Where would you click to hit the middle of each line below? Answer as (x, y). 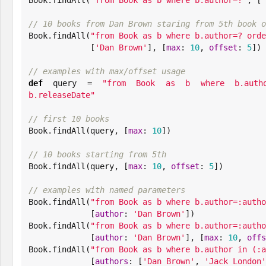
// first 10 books (69, 118)
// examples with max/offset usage (107, 71)
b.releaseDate (59, 95)
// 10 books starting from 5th (97, 154)
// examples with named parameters (107, 190)
